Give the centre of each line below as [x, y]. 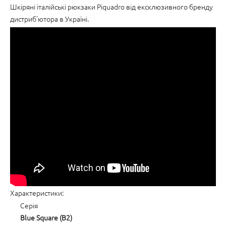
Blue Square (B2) [46, 217]
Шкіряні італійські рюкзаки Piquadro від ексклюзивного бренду [111, 7]
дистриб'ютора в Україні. [49, 19]
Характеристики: [37, 193]
